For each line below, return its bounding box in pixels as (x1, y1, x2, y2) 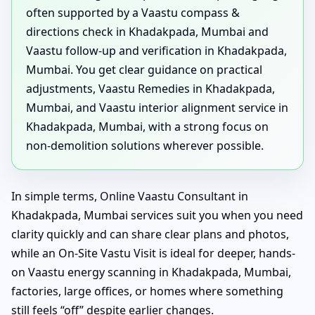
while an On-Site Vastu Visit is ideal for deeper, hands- (11, 245, 295, 261)
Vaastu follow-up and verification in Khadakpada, (26, 42, 287, 58)
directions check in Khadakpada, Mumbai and (26, 23, 269, 39)
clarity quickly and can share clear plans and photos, (11, 226, 289, 242)
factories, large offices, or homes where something (11, 283, 283, 299)
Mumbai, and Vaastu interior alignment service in (26, 99, 288, 115)
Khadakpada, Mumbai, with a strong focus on (26, 118, 269, 134)
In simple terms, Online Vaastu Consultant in (11, 188, 248, 204)
